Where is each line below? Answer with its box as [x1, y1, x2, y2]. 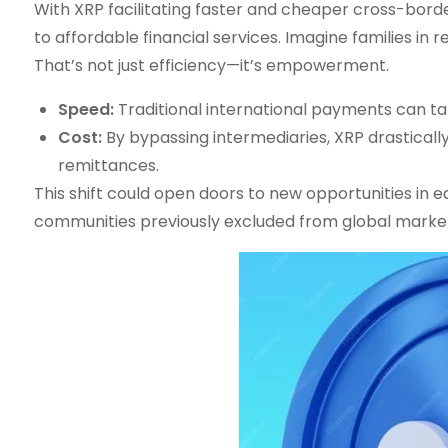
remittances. [57, 154, 159, 177]
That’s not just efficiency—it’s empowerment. [33, 54, 389, 77]
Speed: [57, 98, 114, 121]
